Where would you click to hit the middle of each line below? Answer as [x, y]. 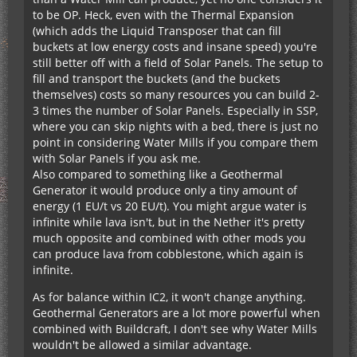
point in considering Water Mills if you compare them [175, 142]
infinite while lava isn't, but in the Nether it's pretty [169, 222]
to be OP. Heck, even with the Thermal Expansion [163, 15]
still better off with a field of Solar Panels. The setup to [178, 63]
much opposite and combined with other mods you [169, 238]
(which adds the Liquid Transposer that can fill [157, 31]
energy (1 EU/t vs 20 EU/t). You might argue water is [170, 206]
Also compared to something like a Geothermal [158, 174]
